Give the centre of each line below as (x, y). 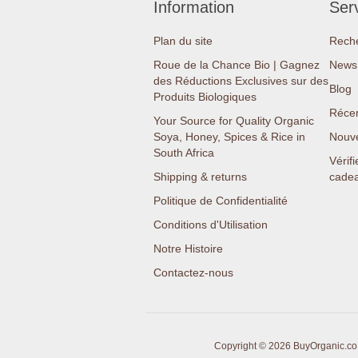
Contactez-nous (193, 272)
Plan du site (183, 41)
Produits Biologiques (205, 97)
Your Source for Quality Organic (234, 121)
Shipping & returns (200, 177)
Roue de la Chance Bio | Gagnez (237, 65)
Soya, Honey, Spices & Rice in (229, 137)
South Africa (184, 153)
